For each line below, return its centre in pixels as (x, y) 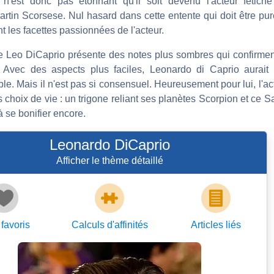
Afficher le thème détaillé (109, 160)
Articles (207, 224)
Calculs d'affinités (109, 224)
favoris (16, 224)
